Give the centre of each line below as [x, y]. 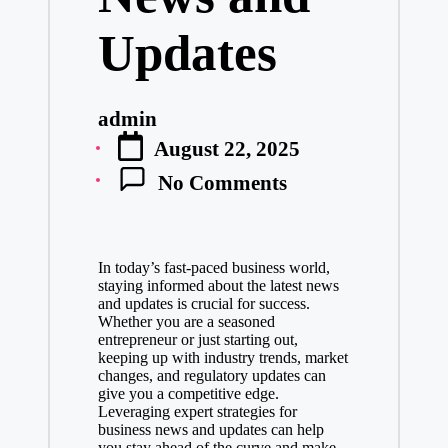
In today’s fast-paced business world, [213, 267]
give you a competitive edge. [188, 393]
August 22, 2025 [227, 149]
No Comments [222, 182]
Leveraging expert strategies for [197, 411]
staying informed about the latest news [218, 285]
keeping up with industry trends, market [222, 357]
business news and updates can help [210, 429]
